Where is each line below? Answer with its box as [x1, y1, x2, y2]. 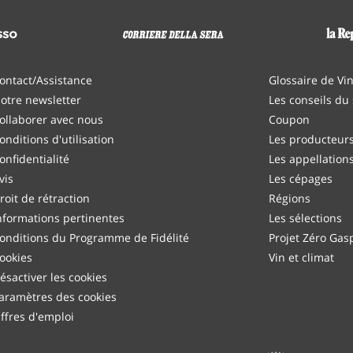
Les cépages [268, 171, 333, 187]
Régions [268, 191, 310, 206]
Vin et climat [268, 250, 334, 266]
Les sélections [268, 210, 342, 226]
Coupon [268, 112, 310, 128]
